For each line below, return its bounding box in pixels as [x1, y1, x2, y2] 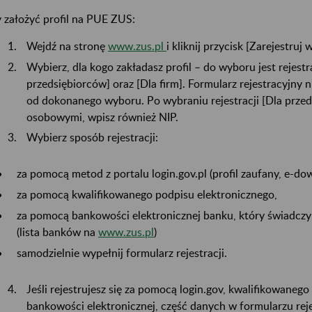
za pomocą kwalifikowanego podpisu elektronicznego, [17, 187, 277, 201]
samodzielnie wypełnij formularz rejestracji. [17, 245, 227, 259]
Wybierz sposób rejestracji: [26, 130, 158, 144]
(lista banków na [17, 224, 98, 238]
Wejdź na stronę [26, 38, 108, 52]
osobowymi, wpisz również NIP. [26, 109, 178, 123]
